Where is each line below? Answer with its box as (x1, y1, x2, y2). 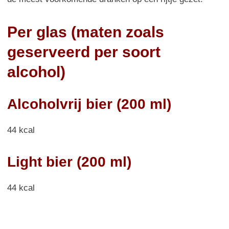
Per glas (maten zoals (7, 23, 164, 40)
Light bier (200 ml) (7, 153, 131, 170)
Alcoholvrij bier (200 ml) (7, 96, 171, 112)
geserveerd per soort (7, 43, 161, 60)
